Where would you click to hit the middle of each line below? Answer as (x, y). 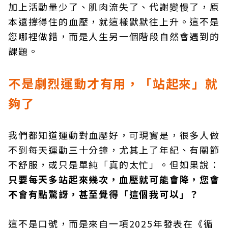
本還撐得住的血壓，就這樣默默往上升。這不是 (114, 21)
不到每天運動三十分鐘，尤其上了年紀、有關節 (114, 150)
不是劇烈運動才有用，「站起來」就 (113, 83)
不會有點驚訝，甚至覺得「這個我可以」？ (104, 194)
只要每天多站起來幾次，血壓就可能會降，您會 (114, 179)
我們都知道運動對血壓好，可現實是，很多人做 (114, 135)
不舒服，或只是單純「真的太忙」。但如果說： (114, 164)
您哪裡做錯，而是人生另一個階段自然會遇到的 (114, 36)
